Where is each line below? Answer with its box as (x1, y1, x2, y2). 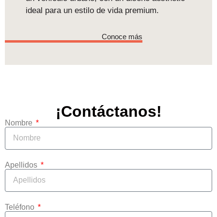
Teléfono (5, 202, 36, 211)
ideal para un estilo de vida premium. (25, 5, 159, 15)
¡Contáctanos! (55, 102, 162, 120)
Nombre (5, 118, 34, 127)
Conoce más (102, 32, 142, 41)
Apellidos (5, 160, 39, 169)
